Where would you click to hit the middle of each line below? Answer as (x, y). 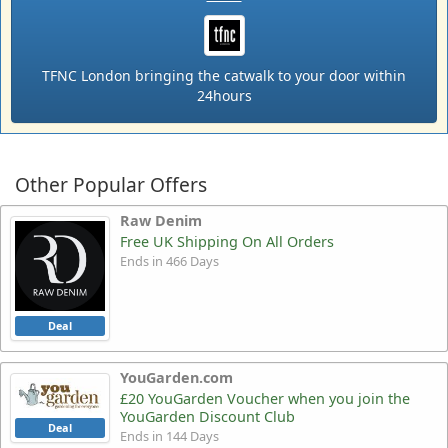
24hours (224, 95)
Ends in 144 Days (169, 436)
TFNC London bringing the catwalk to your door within (224, 75)
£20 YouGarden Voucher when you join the (265, 399)
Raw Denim (161, 220)
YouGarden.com (176, 378)
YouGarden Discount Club (207, 417)
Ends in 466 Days (169, 260)
